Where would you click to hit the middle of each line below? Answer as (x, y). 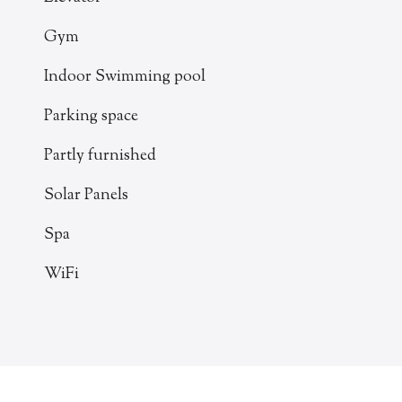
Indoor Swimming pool (125, 77)
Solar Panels (86, 195)
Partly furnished (100, 156)
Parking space (91, 116)
